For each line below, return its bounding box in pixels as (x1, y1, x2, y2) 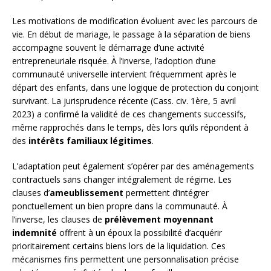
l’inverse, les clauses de (12, 213, 105, 225)
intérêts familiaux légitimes (28, 134, 152, 146)
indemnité (12, 226, 57, 238)
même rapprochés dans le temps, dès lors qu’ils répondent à (12, 121, 249, 133)
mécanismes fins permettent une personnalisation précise (12, 253, 239, 265)
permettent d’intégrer (123, 186, 209, 198)
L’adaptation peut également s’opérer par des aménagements (12, 160, 254, 172)
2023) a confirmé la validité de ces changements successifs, (12, 108, 246, 120)
